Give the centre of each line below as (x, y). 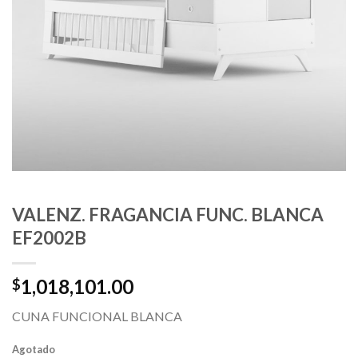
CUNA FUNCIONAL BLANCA (97, 316)
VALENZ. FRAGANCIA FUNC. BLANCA (168, 215)
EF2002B (49, 238)
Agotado (34, 349)
